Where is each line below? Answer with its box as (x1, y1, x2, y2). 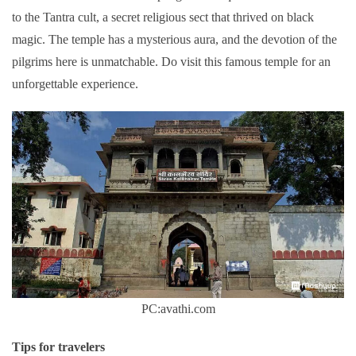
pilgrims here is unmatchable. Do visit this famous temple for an (12, 55, 331, 69)
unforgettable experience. (12, 77, 138, 91)
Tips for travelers (12, 340, 105, 354)
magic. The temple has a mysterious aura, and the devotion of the (12, 33, 337, 47)
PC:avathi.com (141, 302, 215, 316)
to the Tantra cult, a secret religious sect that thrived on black (12, 10, 314, 25)
